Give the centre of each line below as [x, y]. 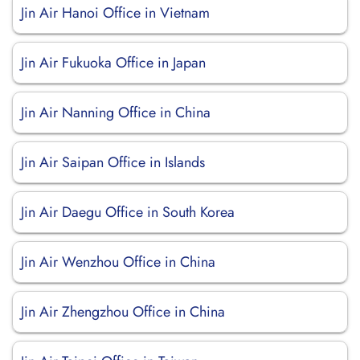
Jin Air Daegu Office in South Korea [128, 212]
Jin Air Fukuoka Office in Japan [113, 63]
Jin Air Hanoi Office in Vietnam [115, 13]
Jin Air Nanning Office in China [116, 112]
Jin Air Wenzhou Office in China [118, 262]
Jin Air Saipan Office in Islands [113, 162]
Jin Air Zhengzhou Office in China [123, 312]
